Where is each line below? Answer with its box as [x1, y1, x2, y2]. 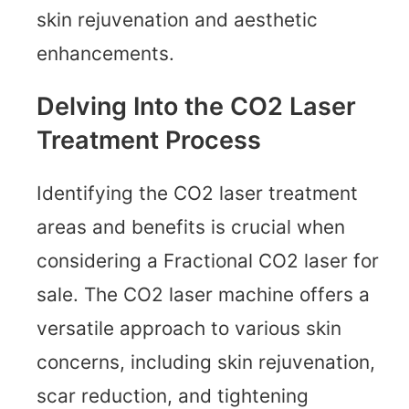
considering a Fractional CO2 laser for [37, 248, 379, 272]
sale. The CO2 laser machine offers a [37, 282, 370, 306]
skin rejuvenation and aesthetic [37, 8, 318, 31]
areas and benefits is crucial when [37, 215, 345, 238]
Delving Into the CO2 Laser [37, 90, 356, 121]
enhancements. [37, 42, 174, 65]
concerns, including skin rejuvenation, [37, 350, 375, 373]
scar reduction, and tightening [37, 383, 309, 407]
